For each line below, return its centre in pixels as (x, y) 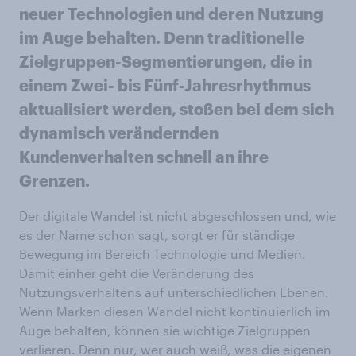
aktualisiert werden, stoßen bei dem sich (176, 109)
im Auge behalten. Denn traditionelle (162, 37)
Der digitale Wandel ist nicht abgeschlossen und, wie (178, 216)
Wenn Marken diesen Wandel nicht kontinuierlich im (175, 311)
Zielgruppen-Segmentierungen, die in (166, 61)
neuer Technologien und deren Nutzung (171, 14)
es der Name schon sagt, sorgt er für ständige (157, 235)
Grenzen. (54, 180)
